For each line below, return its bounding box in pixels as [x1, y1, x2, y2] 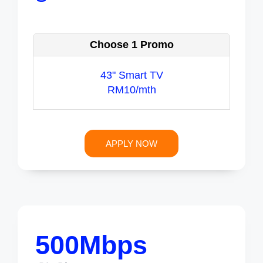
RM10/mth [107, 84, 156, 96]
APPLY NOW [106, 139, 157, 149]
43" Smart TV [100, 69, 163, 82]
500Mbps [35, 230, 147, 261]
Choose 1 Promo [89, 39, 174, 51]
